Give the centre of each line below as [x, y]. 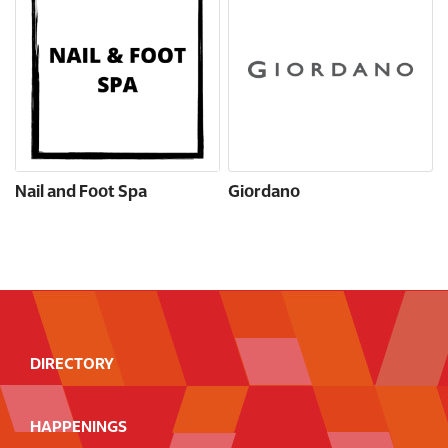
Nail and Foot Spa [81, 193]
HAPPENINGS [78, 428]
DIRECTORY [72, 365]
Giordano [264, 193]
